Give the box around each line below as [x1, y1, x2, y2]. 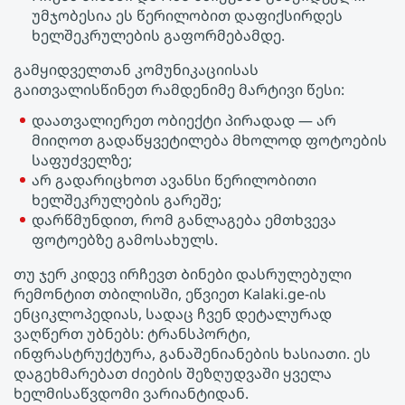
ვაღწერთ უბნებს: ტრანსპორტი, [14, 324, 250, 344]
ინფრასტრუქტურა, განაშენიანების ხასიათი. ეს [14, 344, 371, 363]
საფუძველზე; [32, 150, 132, 170]
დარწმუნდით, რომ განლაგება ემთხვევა [32, 210, 336, 230]
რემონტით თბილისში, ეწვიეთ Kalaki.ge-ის [14, 284, 326, 304]
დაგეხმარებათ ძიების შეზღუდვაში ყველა [14, 363, 332, 383]
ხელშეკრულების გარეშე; [32, 190, 221, 210]
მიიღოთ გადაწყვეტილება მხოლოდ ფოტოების [32, 130, 387, 150]
